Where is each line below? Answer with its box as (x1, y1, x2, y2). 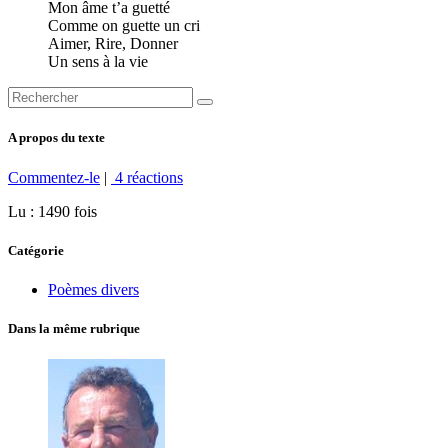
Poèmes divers (48, 281, 139, 298)
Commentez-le (8, 168, 100, 186)
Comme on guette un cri (48, 17, 200, 35)
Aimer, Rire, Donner (48, 35, 178, 53)
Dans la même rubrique (8, 321, 140, 337)
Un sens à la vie (48, 53, 148, 71)
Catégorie (8, 242, 64, 258)
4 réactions (111, 168, 183, 186)
